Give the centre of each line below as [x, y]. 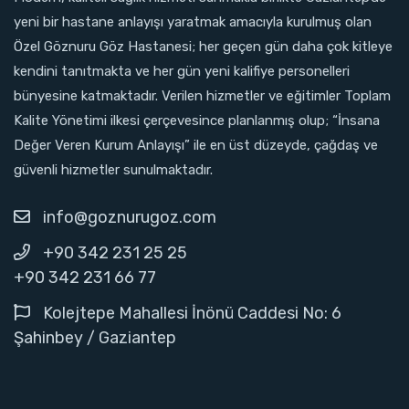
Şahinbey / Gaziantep [95, 337]
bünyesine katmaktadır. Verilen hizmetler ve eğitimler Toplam [202, 95]
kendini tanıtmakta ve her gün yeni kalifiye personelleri [182, 71]
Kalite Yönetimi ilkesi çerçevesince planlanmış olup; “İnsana [197, 120]
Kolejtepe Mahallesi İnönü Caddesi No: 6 [192, 313]
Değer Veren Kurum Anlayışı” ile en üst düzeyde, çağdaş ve [196, 145]
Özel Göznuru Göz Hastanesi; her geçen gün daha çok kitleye [203, 46]
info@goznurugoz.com [130, 217]
